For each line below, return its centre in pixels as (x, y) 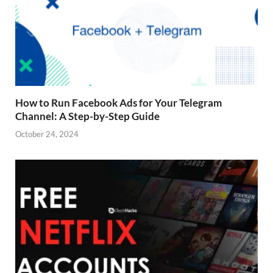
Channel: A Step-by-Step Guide (87, 116)
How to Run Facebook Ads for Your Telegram (119, 103)
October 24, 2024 (47, 134)
